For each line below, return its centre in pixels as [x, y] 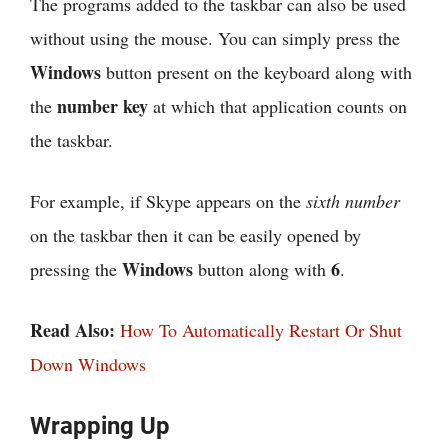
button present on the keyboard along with [256, 72]
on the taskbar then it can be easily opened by [195, 235]
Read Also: [75, 330]
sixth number [353, 201]
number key [102, 106]
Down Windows [88, 364]
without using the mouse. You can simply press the [215, 38]
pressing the [76, 269]
